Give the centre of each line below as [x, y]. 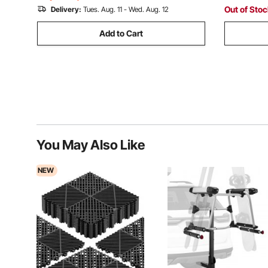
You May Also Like [91, 145]
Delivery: [66, 9]
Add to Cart [121, 33]
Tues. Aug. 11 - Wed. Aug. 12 [126, 9]
